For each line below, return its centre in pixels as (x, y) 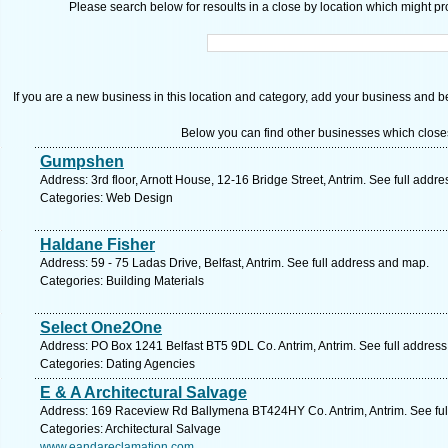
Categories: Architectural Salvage (130, 429)
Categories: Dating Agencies (117, 364)
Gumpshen (82, 161)
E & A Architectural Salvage (143, 392)
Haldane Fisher (97, 244)
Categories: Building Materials (122, 281)
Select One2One (101, 327)
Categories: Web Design (106, 198)
